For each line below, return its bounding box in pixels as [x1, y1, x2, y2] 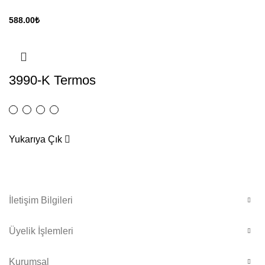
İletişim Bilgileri [9, 195, 73, 205]
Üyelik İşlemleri [9, 225, 73, 236]
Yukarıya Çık [9, 134, 64, 144]
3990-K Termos [9, 72, 96, 88]
